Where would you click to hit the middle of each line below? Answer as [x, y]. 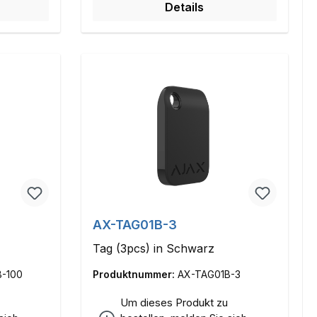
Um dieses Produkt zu [174, 303]
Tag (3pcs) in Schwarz [153, 249]
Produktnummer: [135, 275]
